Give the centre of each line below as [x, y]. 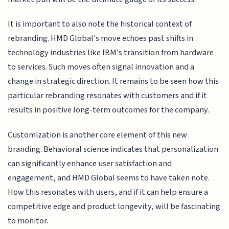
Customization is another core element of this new [98, 135]
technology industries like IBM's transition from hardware [111, 53]
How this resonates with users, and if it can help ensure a [108, 192]
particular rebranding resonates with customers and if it [108, 96]
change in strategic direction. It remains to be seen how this [113, 82]
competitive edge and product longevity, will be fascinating [114, 206]
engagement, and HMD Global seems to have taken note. [109, 178]
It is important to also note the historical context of [100, 24]
